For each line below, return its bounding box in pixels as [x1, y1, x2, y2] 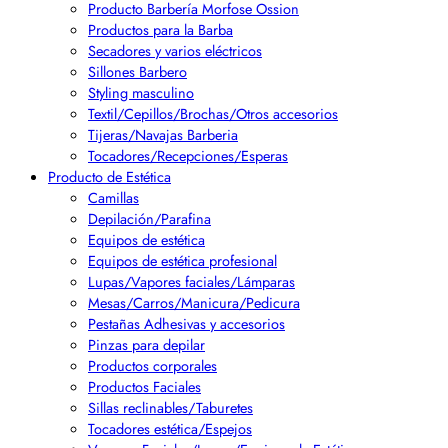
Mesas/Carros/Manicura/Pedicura [88, 292, 300, 314]
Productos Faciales [88, 376, 201, 398]
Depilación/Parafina [88, 208, 211, 230]
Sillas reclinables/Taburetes [88, 397, 253, 419]
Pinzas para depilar [88, 334, 205, 356]
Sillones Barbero [88, 61, 187, 83]
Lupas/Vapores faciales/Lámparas [88, 271, 295, 293]
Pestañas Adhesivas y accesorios [88, 313, 285, 335]
